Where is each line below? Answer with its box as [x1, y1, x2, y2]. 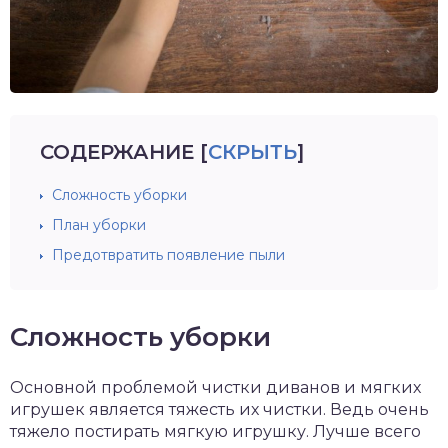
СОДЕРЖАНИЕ [40, 139, 194, 164]
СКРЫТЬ [208, 139, 297, 164]
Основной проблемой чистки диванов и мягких [10, 377, 421, 397]
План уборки [52, 215, 146, 234]
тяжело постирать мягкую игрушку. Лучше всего [10, 421, 421, 441]
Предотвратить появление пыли [52, 245, 285, 264]
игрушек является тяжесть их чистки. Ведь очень [10, 399, 429, 419]
